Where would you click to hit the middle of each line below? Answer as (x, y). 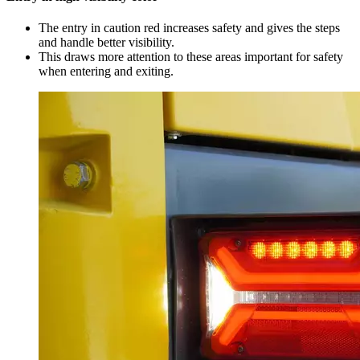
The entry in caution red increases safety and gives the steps (189, 27)
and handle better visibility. (106, 42)
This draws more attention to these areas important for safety (191, 56)
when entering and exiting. (106, 71)
